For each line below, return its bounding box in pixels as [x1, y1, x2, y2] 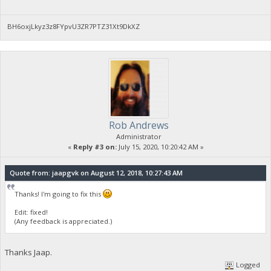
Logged [234, 260, 261, 270]
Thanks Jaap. [4, 246, 52, 258]
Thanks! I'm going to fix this [15, 189, 103, 199]
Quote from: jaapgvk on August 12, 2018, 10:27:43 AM [9, 168, 183, 178]
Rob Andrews [108, 118, 169, 132]
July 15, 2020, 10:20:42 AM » [116, 142, 204, 151]
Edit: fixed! [15, 207, 48, 217]
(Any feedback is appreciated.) [15, 217, 113, 226]
